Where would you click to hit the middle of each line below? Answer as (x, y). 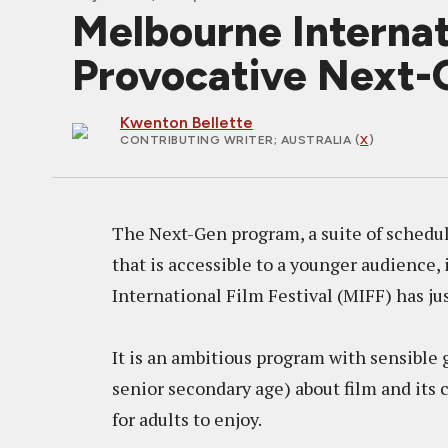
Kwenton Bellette (186, 122)
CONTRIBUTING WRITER (197, 140)
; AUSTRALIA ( (316, 140)
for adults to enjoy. (187, 419)
